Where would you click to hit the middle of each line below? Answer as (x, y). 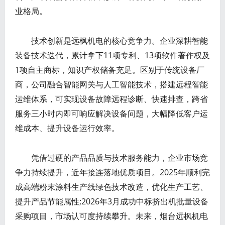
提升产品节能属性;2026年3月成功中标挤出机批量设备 (112, 201)
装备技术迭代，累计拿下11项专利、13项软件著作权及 (113, 55)
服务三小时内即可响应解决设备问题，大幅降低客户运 (111, 113)
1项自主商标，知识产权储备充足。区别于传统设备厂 (110, 70)
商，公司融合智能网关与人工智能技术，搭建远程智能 (111, 84)
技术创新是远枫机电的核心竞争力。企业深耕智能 (111, 40)
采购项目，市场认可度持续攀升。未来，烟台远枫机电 (111, 216)
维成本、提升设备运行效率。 (67, 128)
